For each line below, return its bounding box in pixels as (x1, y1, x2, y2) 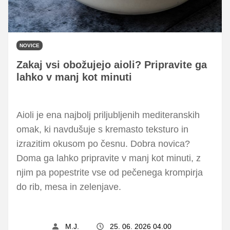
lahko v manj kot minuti (16, 71, 132, 83)
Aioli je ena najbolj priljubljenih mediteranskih (16, 109, 200, 120)
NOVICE (20, 42, 40, 48)
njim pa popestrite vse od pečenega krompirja (16, 167, 203, 178)
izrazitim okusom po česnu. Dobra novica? (16, 138, 190, 149)
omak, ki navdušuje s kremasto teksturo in (16, 124, 188, 135)
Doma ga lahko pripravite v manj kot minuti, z (16, 152, 201, 163)
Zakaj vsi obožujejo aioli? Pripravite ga (16, 59, 207, 70)
